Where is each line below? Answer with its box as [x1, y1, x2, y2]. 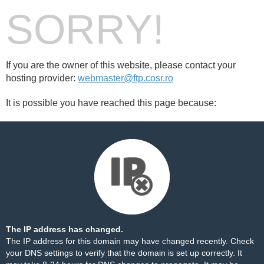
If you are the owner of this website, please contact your [6, 60, 236, 70]
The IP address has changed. [6, 225, 123, 234]
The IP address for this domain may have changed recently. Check [6, 236, 254, 246]
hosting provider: [6, 73, 78, 83]
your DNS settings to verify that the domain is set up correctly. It [6, 248, 242, 258]
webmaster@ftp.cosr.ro [78, 73, 173, 83]
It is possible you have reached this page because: [6, 98, 216, 108]
